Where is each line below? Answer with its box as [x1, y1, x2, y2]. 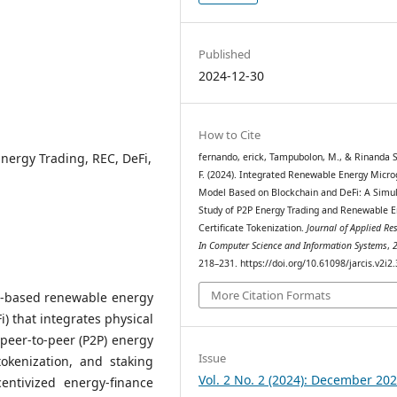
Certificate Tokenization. [198, 222, 307, 235]
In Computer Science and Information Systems [198, 239, 388, 253]
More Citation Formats [211, 286, 331, 303]
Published [198, 46, 252, 62]
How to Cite [198, 127, 261, 144]
